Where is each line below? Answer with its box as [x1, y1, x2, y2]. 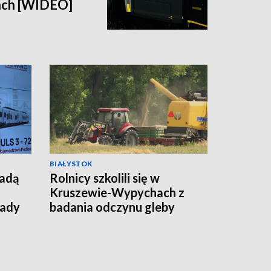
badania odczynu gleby [50, 200, 175, 215]
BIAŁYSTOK [50, 160, 93, 168]
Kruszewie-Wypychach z [50, 185, 184, 200]
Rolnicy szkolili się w [50, 171, 160, 186]
